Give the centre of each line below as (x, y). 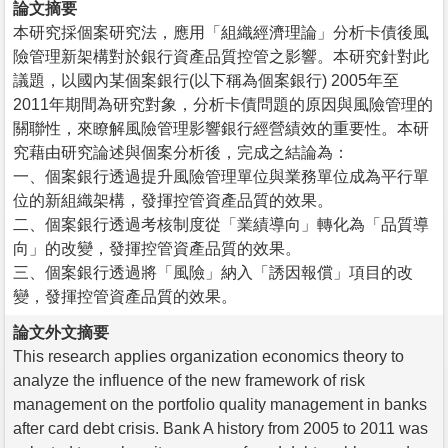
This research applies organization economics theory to (208, 356)
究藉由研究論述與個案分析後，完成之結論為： (181, 152)
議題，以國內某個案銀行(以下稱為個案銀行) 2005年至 (206, 80)
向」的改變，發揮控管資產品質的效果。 (157, 248)
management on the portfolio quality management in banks (220, 404)
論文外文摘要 (61, 332)
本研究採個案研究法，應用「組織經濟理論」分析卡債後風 (221, 32)
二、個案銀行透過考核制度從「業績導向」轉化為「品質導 (221, 224)
